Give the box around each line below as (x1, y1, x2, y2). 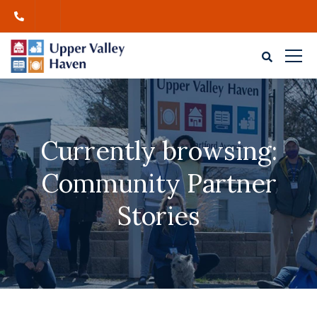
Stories (117, 200, 200, 232)
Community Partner (40, 167, 277, 200)
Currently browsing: (40, 134, 277, 167)
